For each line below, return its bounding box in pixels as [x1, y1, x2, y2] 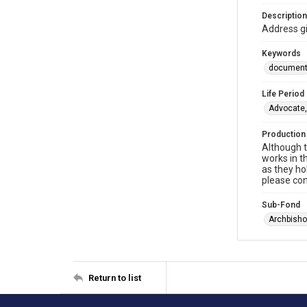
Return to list [88, 272, 141, 283]
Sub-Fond [262, 200, 300, 210]
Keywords [262, 49, 301, 58]
